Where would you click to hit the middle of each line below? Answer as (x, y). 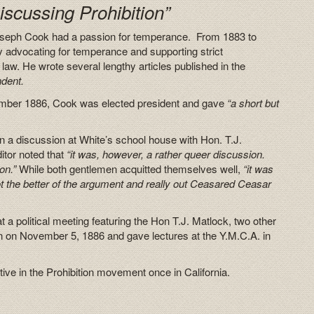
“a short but (253, 102)
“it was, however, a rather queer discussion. (166, 154)
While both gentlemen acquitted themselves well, (129, 169)
